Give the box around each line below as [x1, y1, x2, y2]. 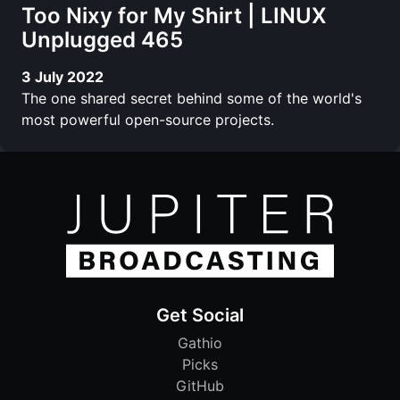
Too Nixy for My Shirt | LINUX [21, 2, 327, 29]
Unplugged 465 [21, 26, 183, 53]
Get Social [156, 304, 244, 327]
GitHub [176, 377, 224, 396]
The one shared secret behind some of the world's [21, 88, 362, 107]
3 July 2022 [21, 67, 104, 86]
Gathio [178, 334, 222, 353]
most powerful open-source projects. [21, 110, 274, 129]
